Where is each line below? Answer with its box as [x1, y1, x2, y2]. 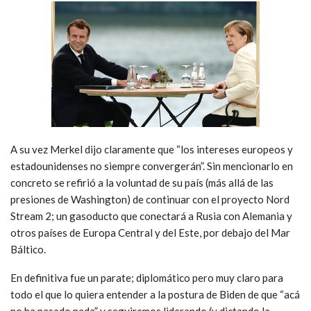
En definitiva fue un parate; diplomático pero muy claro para [10, 271, 283, 284]
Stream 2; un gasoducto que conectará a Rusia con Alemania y [10, 209, 292, 222]
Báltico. [10, 242, 46, 255]
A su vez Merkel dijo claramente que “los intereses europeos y [10, 142, 293, 155]
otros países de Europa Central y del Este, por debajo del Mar [10, 226, 290, 239]
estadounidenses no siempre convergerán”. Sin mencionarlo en [10, 159, 293, 172]
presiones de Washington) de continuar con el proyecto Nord [10, 192, 289, 205]
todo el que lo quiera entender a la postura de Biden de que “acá [10, 287, 300, 301]
